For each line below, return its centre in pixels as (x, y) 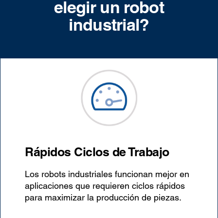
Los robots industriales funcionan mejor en (107, 174)
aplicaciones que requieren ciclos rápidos (105, 185)
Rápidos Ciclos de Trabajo (97, 152)
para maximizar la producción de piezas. (103, 197)
